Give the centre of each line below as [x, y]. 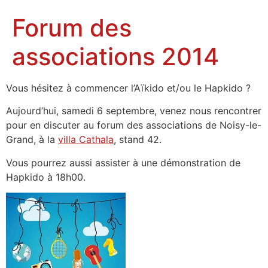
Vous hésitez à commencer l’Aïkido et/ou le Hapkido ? [128, 88]
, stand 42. [138, 140]
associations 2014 [115, 57]
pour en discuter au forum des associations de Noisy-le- [134, 125]
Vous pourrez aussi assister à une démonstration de [123, 162]
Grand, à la [32, 140]
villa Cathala [86, 140]
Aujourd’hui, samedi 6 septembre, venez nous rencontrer [134, 111]
